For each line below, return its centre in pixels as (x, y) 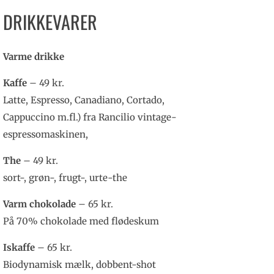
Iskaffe (19, 248)
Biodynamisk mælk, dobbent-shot (79, 265)
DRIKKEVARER (50, 21)
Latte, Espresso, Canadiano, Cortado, (83, 100)
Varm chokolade (39, 204)
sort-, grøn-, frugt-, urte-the (65, 178)
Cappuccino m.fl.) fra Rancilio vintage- (90, 117)
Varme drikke (33, 57)
